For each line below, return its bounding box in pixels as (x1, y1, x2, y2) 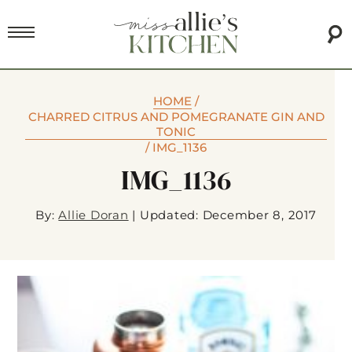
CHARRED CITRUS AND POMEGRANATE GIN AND (27, 109, 324, 125)
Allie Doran (58, 207, 129, 223)
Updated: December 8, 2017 (139, 207, 317, 223)
